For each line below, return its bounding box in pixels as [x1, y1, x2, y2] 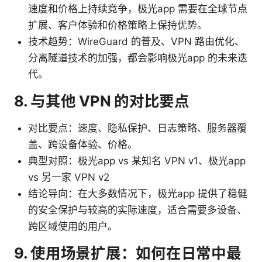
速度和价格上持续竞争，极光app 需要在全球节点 [28, 3, 247, 15]
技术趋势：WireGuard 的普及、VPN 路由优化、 [28, 36, 244, 48]
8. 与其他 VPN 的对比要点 [14, 92, 189, 111]
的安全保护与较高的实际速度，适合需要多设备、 [28, 204, 247, 216]
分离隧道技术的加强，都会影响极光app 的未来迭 [28, 52, 247, 64]
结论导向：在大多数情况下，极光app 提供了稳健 [28, 188, 247, 200]
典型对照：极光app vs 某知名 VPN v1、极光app [28, 155, 246, 167]
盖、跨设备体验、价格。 [28, 139, 137, 151]
